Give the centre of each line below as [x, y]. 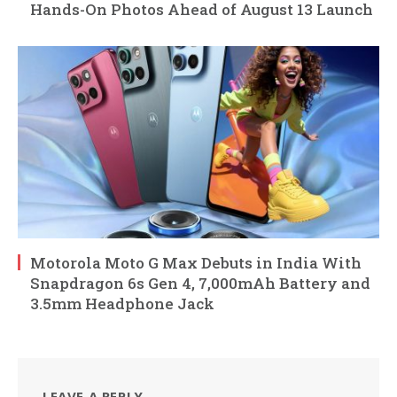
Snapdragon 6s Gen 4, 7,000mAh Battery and [200, 283]
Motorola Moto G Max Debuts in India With [196, 262]
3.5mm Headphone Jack [122, 303]
